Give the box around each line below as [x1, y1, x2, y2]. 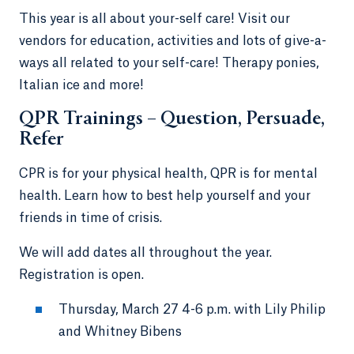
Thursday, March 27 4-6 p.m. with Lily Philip [58, 303, 326, 316]
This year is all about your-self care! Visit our [19, 12, 290, 25]
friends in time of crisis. [19, 211, 165, 224]
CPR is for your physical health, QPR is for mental [19, 167, 318, 180]
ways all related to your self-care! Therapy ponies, [19, 56, 319, 70]
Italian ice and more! [19, 78, 150, 92]
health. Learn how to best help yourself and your [19, 189, 311, 202]
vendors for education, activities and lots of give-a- [19, 34, 326, 47]
